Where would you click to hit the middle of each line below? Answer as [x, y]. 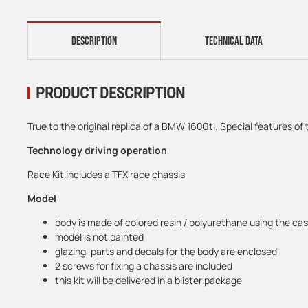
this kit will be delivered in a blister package [148, 280]
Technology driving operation [97, 150]
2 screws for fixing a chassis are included [144, 265]
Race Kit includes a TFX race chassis [106, 174]
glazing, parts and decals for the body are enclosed [166, 251]
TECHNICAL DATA [234, 41]
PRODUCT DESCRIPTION [110, 92]
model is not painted [99, 236]
